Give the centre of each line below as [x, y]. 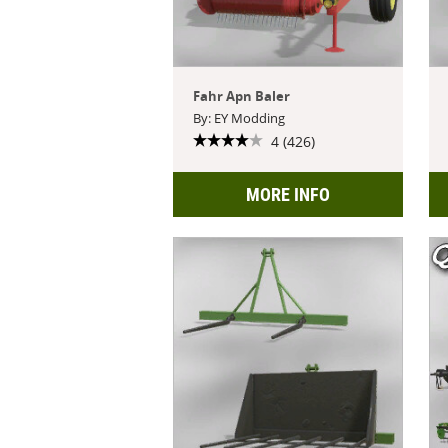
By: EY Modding [239, 117]
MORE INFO [288, 194]
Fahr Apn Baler [242, 95]
